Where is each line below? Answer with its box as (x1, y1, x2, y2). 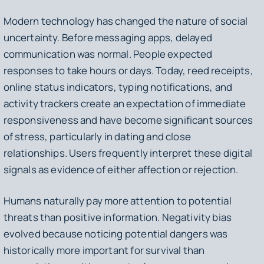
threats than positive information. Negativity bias (3, 210, 232, 225)
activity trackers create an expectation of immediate (3, 96, 246, 110)
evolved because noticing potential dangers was (3, 227, 228, 241)
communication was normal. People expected (3, 47, 213, 61)
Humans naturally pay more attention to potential (3, 194, 232, 208)
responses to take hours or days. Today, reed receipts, (3, 63, 253, 77)
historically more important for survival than (3, 243, 205, 258)
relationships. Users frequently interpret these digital (3, 146, 252, 160)
